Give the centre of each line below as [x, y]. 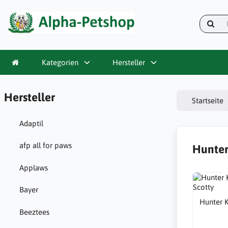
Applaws [33, 167]
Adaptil [31, 123]
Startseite [208, 100]
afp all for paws [45, 146]
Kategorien [60, 62]
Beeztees [34, 212]
